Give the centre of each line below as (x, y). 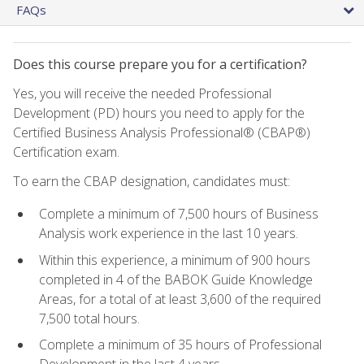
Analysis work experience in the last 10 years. (169, 233)
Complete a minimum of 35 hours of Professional (180, 345)
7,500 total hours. (89, 318)
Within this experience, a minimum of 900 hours (175, 260)
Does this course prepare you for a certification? (160, 64)
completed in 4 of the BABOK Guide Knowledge (176, 279)
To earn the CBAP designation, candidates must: (152, 181)
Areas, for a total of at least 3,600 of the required (180, 299)
